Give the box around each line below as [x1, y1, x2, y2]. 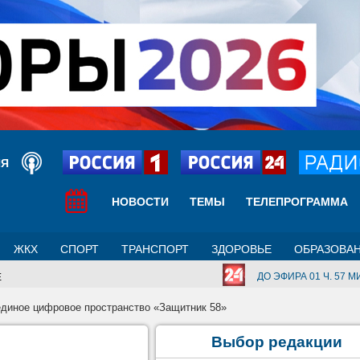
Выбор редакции [211, 333, 342, 350]
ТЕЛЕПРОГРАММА [246, 195, 348, 208]
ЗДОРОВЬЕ [211, 243, 272, 256]
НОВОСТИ [112, 195, 169, 208]
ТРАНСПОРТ [121, 243, 189, 256]
